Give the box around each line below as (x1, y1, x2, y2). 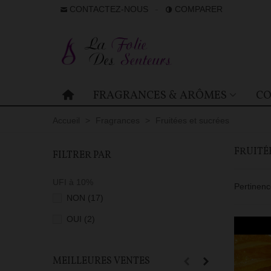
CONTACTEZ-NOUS (67, 4, 148, 14)
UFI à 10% (53, 177, 93, 187)
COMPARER (175, 4, 223, 14)
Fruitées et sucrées (155, 116, 229, 125)
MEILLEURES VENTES (53, 254, 150, 268)
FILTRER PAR (53, 149, 111, 162)
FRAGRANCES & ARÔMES (93, 88, 227, 103)
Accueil (53, 116, 80, 125)
